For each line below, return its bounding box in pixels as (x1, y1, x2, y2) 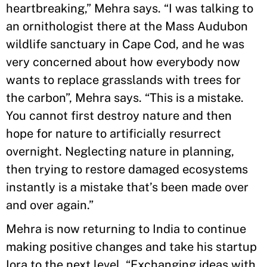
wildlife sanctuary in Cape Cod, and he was (6, 36, 244, 51)
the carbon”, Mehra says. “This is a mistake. (6, 90, 244, 105)
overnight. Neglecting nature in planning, (6, 144, 234, 159)
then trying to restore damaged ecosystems (6, 162, 248, 176)
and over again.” (6, 197, 94, 212)
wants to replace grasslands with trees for (6, 72, 241, 87)
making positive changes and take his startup (6, 239, 257, 254)
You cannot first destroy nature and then (6, 108, 232, 123)
